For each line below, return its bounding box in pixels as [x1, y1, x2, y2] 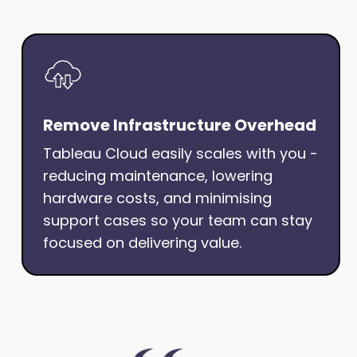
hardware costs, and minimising [43, 188, 272, 208]
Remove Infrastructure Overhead [43, 114, 316, 136]
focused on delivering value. [43, 233, 241, 253]
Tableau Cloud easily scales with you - [43, 143, 318, 163]
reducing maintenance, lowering [43, 166, 273, 186]
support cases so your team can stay [43, 210, 312, 230]
